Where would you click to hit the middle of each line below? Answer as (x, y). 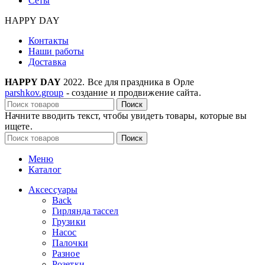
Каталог (45, 169)
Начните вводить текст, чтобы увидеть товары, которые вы (126, 115)
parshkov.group (34, 92)
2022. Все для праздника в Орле (129, 82)
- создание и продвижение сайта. (132, 92)
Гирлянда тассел (85, 211)
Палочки (70, 243)
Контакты (49, 40)
